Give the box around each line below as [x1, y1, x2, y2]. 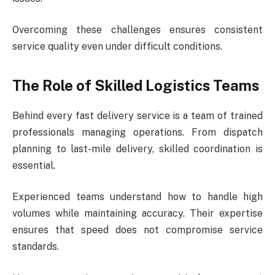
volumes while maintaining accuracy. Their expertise [12, 207, 263, 220]
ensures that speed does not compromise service [12, 224, 263, 236]
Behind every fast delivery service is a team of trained [12, 109, 263, 122]
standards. [12, 241, 59, 253]
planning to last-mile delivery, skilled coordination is [12, 142, 263, 155]
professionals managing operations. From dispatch [12, 126, 263, 138]
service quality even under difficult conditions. [12, 41, 222, 53]
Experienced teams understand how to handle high [12, 191, 263, 203]
